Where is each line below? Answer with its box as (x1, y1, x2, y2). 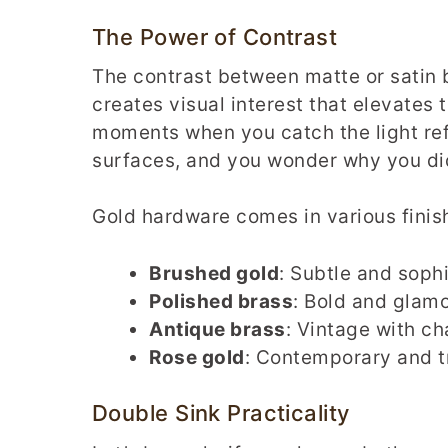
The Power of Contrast (92, 23, 338, 50)
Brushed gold (149, 261, 279, 285)
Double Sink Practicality (92, 400, 350, 427)
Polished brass (149, 289, 293, 313)
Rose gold (149, 345, 245, 369)
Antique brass (149, 317, 286, 341)
